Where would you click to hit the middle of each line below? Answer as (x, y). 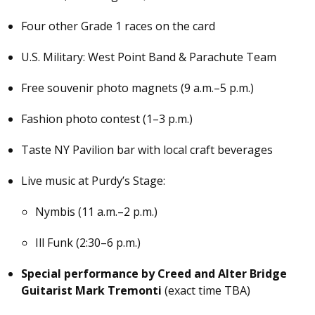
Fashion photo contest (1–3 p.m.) (107, 119)
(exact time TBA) (206, 291)
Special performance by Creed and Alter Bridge (154, 274)
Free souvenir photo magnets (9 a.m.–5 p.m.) (137, 88)
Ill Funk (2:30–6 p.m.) (88, 243)
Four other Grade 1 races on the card (118, 26)
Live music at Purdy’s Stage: (93, 181)
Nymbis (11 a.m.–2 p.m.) (96, 212)
